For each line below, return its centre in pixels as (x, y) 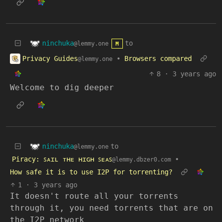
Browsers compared (158, 58)
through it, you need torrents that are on (111, 208)
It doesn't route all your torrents (94, 196)
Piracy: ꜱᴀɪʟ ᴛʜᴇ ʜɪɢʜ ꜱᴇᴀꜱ (62, 159)
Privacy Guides (50, 58)
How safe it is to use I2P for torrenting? (91, 172)
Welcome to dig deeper (62, 87)
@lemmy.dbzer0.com (141, 160)
